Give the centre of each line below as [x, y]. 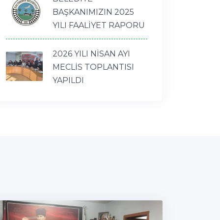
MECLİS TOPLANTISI [93, 67]
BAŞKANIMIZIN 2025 [93, 12]
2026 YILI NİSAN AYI [91, 54]
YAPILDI [68, 80]
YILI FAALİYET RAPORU [99, 25]
